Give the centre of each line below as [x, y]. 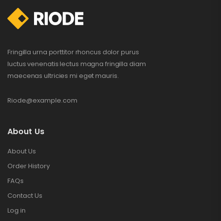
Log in [17, 211]
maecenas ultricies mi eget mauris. [63, 76]
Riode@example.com [42, 101]
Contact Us [25, 196]
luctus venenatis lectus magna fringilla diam [77, 64]
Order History [29, 166]
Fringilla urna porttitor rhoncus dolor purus [73, 52]
